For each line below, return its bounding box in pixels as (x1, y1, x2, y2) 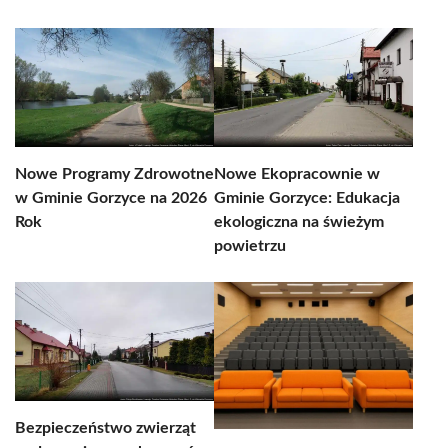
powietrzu (214, 238, 286, 254)
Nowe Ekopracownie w (214, 166, 380, 182)
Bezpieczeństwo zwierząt (15, 420, 196, 436)
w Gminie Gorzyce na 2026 (15, 190, 207, 206)
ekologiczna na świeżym (214, 214, 384, 230)
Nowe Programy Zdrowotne (15, 166, 214, 182)
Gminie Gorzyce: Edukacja (214, 190, 400, 206)
